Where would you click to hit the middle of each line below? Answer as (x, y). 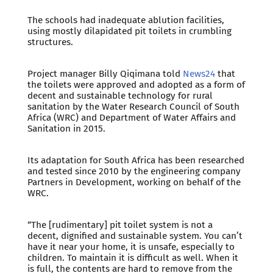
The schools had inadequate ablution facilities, (126, 20)
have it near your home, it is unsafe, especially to (131, 247)
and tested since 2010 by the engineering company (134, 172)
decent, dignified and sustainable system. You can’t (135, 236)
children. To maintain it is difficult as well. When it (133, 258)
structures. (50, 42)
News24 (199, 74)
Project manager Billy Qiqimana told (105, 74)
